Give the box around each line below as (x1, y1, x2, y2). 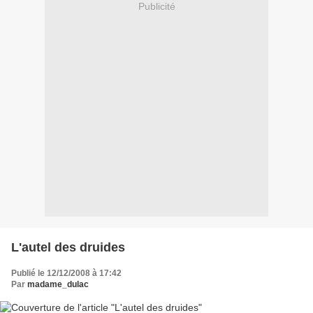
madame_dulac (27, 279, 89, 289)
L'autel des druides (11, 240, 125, 254)
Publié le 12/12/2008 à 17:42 (11, 268, 122, 278)
